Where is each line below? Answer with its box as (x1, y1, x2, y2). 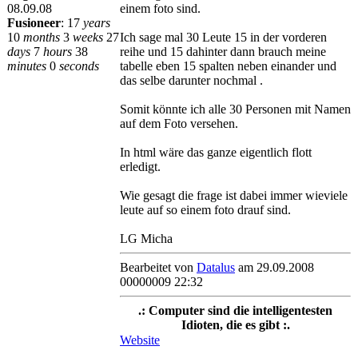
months (23, 30, 60, 44)
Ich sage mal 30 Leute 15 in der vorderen (120, 30, 327, 44)
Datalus (197, 261, 235, 274)
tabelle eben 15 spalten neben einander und (120, 59, 336, 73)
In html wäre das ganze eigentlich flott (120, 145, 312, 159)
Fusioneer (7, 16, 61, 30)
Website (120, 333, 160, 347)
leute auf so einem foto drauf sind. (120, 203, 291, 217)
